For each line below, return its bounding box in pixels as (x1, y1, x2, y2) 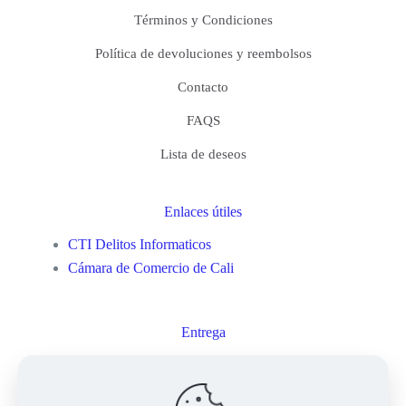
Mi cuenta (175, 369, 231, 384)
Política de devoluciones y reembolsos (94, 45, 312, 61)
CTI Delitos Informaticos (68, 236, 211, 252)
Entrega (180, 324, 226, 340)
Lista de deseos (159, 146, 246, 161)
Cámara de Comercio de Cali (68, 259, 234, 275)
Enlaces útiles (164, 203, 242, 219)
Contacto (178, 79, 228, 94)
